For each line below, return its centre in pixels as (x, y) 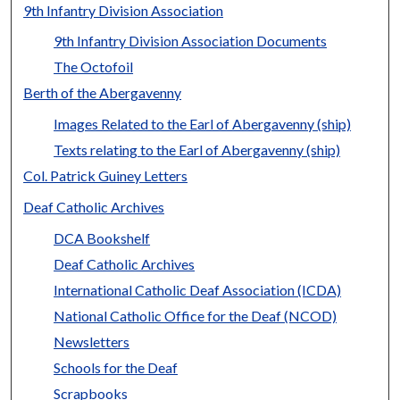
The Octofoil (94, 67)
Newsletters (92, 342)
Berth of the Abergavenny (103, 93)
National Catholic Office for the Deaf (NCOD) (196, 316)
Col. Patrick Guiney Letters (106, 176)
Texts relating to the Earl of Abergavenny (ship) (197, 150)
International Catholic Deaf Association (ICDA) (198, 290)
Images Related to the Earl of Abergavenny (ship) (203, 124)
